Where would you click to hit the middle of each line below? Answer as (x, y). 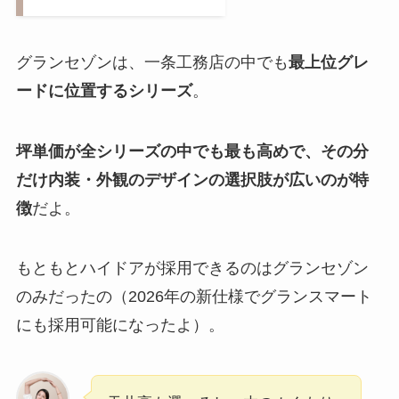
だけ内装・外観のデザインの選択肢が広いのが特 (192, 179)
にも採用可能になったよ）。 (120, 326)
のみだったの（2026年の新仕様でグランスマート (194, 297)
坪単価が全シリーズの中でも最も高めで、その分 (192, 151)
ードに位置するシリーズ (104, 90)
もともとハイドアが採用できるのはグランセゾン (192, 269)
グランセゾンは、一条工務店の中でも (152, 62)
